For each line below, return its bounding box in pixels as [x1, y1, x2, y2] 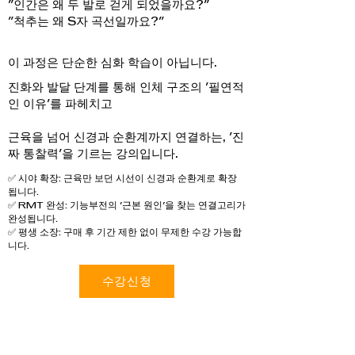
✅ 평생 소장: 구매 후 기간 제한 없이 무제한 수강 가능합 [8, 229, 242, 237]
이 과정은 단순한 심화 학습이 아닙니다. [8, 58, 220, 69]
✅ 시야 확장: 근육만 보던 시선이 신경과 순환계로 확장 [8, 175, 237, 183]
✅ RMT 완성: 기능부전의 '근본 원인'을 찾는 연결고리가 [8, 202, 246, 210]
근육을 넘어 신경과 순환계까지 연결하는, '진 [8, 132, 244, 143]
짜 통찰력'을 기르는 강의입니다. [8, 149, 178, 160]
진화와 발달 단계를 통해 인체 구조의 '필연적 [8, 82, 244, 94]
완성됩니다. [8, 216, 58, 223]
